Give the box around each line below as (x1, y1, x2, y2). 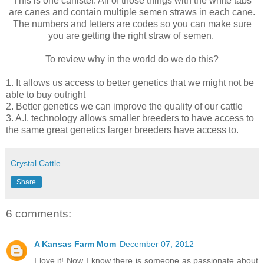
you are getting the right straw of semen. (48, 30, 216, 41)
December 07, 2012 (120, 239, 194, 249)
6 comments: (6, 207, 71, 220)
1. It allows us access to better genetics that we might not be (6, 77, 254, 88)
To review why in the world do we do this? (45, 54, 219, 64)
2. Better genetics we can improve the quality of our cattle (6, 101, 243, 111)
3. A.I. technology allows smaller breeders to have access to (6, 113, 254, 123)
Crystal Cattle (11, 158, 61, 168)
